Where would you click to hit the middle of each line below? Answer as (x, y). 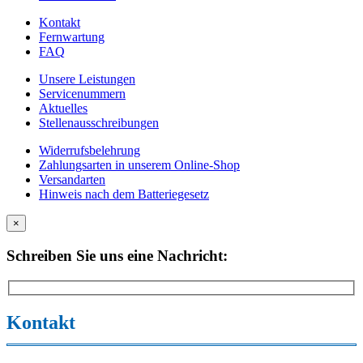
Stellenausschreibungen (99, 123)
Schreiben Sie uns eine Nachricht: (117, 255)
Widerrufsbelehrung (90, 151)
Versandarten (72, 180)
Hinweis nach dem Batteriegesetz (124, 194)
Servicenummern (82, 94)
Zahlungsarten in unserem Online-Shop (139, 165)
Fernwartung (72, 37)
